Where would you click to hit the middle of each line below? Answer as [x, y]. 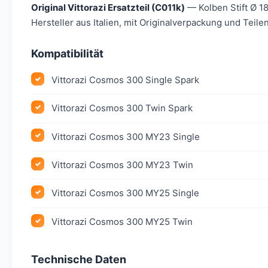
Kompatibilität [67, 53]
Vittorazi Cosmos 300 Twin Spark [122, 108]
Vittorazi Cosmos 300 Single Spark [126, 80]
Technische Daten [79, 260]
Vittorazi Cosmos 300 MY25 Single [126, 193]
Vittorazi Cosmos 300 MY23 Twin [123, 165]
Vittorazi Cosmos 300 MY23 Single [126, 136]
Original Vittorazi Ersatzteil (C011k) [108, 7]
